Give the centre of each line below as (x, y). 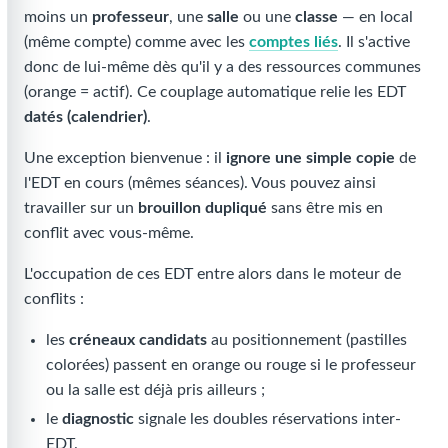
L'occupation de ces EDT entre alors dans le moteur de (212, 273)
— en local (375, 16)
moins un (58, 16)
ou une (267, 16)
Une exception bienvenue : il (125, 157)
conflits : (54, 298)
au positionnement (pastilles (307, 339)
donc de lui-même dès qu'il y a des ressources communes (222, 66)
